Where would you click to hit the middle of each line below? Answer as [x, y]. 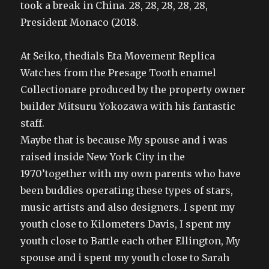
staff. [33, 123]
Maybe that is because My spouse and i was [124, 140]
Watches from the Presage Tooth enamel [119, 72]
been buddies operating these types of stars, [127, 190]
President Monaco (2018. [80, 22]
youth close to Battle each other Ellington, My [131, 240]
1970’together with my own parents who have [131, 173]
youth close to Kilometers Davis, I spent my [126, 224]
